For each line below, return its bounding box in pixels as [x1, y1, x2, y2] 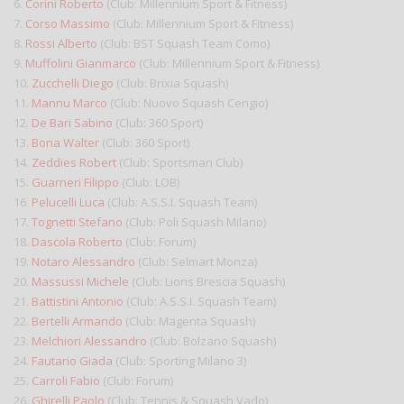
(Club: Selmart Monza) [135, 252, 257, 270]
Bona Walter [32, 133, 99, 151]
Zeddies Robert [32, 153, 116, 170]
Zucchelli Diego [32, 74, 114, 91]
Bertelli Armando [32, 312, 123, 329]
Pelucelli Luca [32, 193, 105, 210]
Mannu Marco [32, 94, 107, 111]
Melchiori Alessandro [32, 332, 147, 349]
